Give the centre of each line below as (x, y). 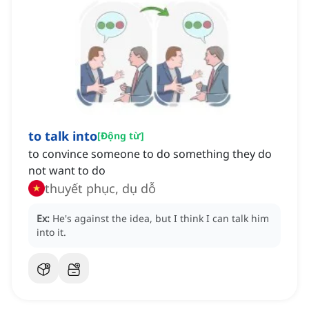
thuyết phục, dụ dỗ (100, 189)
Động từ (121, 136)
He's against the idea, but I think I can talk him (161, 219)
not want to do (67, 171)
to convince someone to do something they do (150, 154)
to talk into (63, 136)
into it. (51, 232)
